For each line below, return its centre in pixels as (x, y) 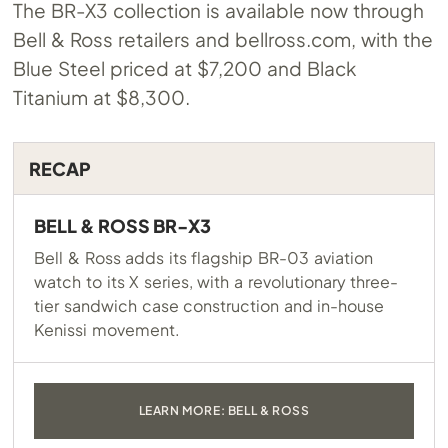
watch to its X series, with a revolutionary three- (216, 281)
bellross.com (292, 39)
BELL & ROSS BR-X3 (123, 225)
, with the (391, 39)
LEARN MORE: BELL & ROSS (224, 410)
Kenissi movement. (107, 329)
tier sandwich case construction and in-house (209, 305)
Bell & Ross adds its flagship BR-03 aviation (203, 257)
